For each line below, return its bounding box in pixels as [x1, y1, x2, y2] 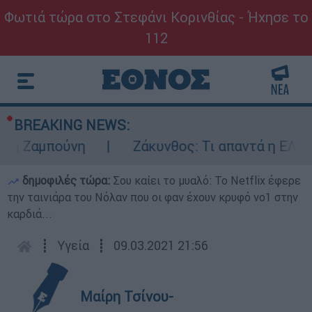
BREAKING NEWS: [14, 116, 130, 134]
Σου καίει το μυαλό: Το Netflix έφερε [113, 173, 301, 187]
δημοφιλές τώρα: [19, 173, 113, 187]
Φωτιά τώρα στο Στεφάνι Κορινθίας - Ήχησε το [3, 8, 309, 26]
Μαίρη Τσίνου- [80, 288, 173, 305]
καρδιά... [7, 207, 52, 221]
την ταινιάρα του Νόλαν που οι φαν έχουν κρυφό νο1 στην [7, 190, 298, 204]
